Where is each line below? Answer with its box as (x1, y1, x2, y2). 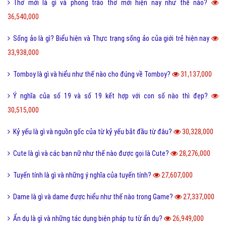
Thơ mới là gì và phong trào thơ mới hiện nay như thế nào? (13, 86, 211, 94)
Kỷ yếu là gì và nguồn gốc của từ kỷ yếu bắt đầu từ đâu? (13, 215, 174, 223)
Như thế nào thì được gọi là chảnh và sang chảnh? (13, 64, 157, 73)
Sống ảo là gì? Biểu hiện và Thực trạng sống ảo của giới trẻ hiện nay (13, 122, 211, 130)
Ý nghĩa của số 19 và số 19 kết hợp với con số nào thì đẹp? (13, 179, 211, 188)
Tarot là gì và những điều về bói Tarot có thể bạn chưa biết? (13, 28, 211, 37)
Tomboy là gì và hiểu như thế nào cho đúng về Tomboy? (13, 157, 172, 166)
